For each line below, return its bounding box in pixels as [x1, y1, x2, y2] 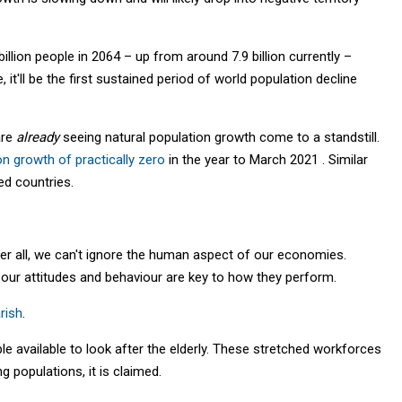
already [16, 128, 63, 145]
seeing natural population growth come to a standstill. [63, 128, 380, 145]
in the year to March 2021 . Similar [165, 151, 368, 168]
